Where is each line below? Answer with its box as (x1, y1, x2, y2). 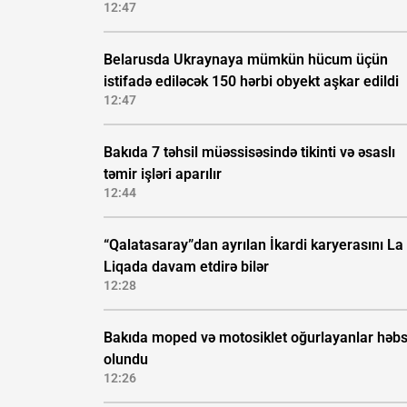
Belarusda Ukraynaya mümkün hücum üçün (104, 51, 388, 69)
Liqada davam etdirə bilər (104, 258, 269, 276)
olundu (104, 351, 148, 369)
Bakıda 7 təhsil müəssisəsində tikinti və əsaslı (104, 144, 395, 162)
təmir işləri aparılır (104, 165, 222, 184)
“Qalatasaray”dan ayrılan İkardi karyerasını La (104, 236, 403, 254)
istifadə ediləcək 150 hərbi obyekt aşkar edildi (104, 73, 399, 91)
